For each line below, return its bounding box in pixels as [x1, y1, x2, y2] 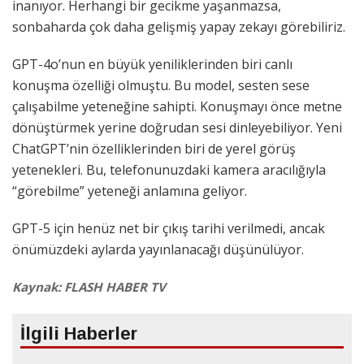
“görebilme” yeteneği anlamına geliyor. [12, 181, 247, 200]
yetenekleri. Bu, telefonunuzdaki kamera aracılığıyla [12, 160, 326, 179]
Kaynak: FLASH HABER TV [12, 278, 166, 295]
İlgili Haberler [20, 323, 137, 344]
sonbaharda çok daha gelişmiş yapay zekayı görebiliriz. [12, 17, 345, 36]
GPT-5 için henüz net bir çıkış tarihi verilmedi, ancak [12, 219, 325, 237]
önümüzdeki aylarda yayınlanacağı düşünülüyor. [12, 240, 304, 258]
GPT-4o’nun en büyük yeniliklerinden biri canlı [12, 54, 292, 73]
